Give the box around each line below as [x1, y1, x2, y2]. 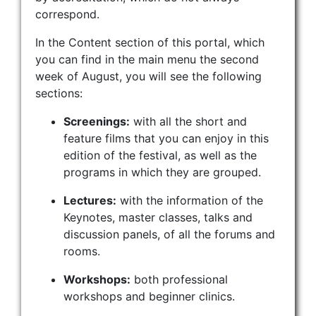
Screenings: [63, 114, 130, 128]
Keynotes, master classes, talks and [63, 209, 253, 224]
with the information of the [116, 193, 263, 207]
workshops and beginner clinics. [63, 288, 235, 303]
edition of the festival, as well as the [63, 147, 257, 162]
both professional [130, 272, 228, 286]
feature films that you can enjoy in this [63, 130, 269, 145]
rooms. [63, 243, 100, 258]
